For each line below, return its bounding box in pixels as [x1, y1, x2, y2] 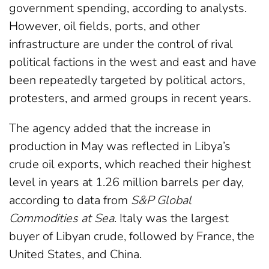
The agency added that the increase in [9, 119, 211, 136]
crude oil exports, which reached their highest [9, 156, 251, 172]
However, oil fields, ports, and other [9, 17, 200, 34]
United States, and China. [9, 246, 142, 262]
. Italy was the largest [114, 210, 229, 226]
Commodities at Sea [9, 210, 114, 226]
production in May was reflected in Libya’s [9, 138, 231, 154]
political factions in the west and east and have [9, 53, 256, 70]
